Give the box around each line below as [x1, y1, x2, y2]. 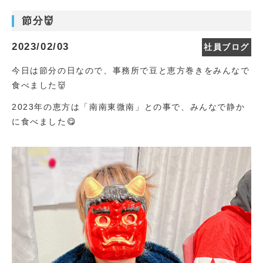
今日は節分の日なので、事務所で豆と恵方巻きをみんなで [12, 66, 250, 75]
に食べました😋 [12, 117, 77, 126]
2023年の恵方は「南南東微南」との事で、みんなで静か [12, 102, 245, 112]
